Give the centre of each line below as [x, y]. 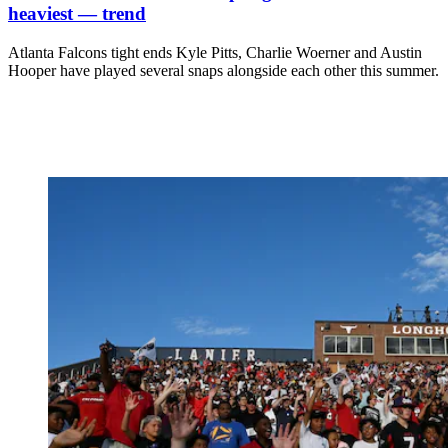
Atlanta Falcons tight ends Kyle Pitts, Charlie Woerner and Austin [215, 52]
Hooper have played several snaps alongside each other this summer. [223, 70]
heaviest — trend [77, 13]
